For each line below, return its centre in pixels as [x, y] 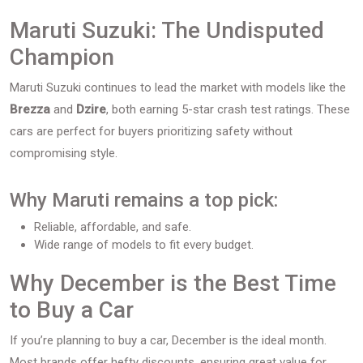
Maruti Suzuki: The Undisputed [167, 30]
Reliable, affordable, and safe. [113, 227]
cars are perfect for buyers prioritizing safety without [151, 131]
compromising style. [64, 153]
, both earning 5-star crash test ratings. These [228, 109]
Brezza [30, 109]
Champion [62, 57]
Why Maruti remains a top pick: [144, 200]
